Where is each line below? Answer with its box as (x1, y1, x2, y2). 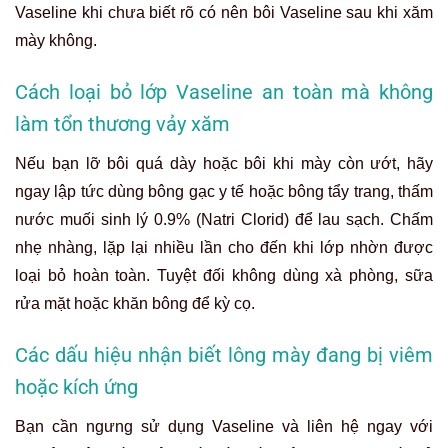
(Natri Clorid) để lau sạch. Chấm (190, 210, 434, 228)
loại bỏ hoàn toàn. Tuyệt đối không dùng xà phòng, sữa (15, 266, 433, 284)
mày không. (15, 31, 97, 49)
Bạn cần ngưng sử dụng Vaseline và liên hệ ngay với (15, 417, 433, 435)
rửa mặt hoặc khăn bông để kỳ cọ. (15, 294, 255, 312)
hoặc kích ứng (15, 374, 138, 399)
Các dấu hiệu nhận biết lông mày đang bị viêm (15, 342, 433, 367)
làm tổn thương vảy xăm (15, 111, 230, 136)
